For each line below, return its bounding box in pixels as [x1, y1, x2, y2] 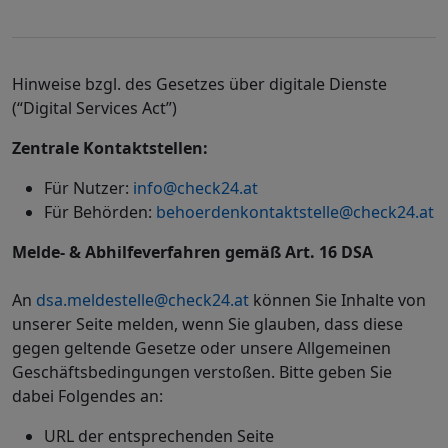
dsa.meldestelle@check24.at [36, 289, 249, 311]
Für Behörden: [44, 201, 156, 223]
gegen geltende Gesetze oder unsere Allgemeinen [12, 337, 391, 359]
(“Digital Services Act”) [12, 97, 177, 119]
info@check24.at [133, 177, 258, 199]
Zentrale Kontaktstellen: [12, 137, 216, 159]
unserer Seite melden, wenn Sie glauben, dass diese [12, 313, 403, 335]
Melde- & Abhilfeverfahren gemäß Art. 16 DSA [12, 241, 373, 263]
